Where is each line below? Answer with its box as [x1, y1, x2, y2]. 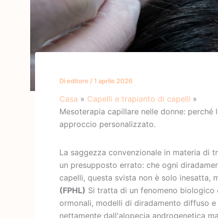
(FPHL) [59, 185, 86, 196]
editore [67, 77, 90, 85]
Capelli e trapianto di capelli [87, 94, 191, 104]
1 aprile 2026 [94, 77, 132, 85]
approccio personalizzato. [59, 119, 156, 129]
